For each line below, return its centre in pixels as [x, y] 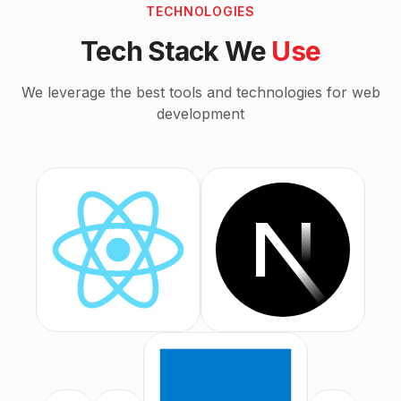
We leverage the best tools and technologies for [186, 92]
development [200, 113]
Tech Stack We [176, 51]
